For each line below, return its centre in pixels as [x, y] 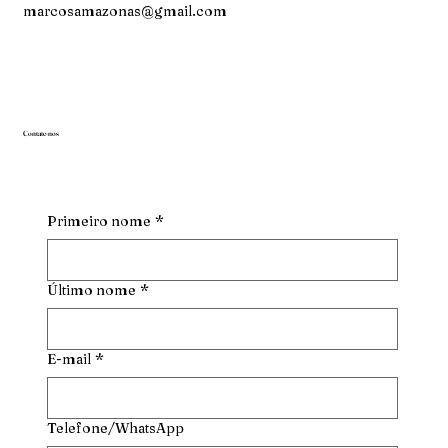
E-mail [68, 359]
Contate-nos [40, 134]
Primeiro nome [98, 221]
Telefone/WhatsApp [115, 428]
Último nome [91, 290]
